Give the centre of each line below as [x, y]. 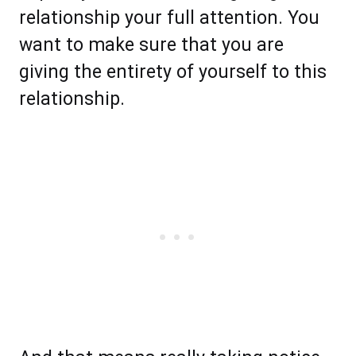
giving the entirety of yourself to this [173, 72]
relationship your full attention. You [169, 18]
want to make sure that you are [151, 45]
